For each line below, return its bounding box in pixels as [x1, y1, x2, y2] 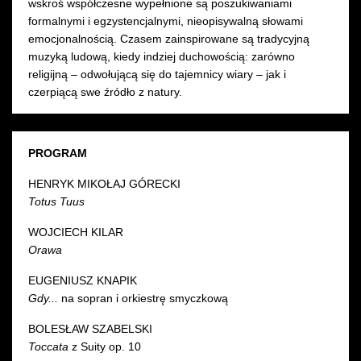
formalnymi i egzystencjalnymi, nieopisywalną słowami [28, 14, 303, 27]
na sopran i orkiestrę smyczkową [61, 291, 234, 305]
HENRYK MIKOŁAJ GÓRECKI [28, 176, 180, 190]
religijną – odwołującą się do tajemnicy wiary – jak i [28, 67, 286, 81]
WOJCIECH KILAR [28, 225, 123, 239]
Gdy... [28, 291, 61, 305]
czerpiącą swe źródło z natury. [28, 85, 182, 98]
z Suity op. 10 [72, 339, 176, 353]
